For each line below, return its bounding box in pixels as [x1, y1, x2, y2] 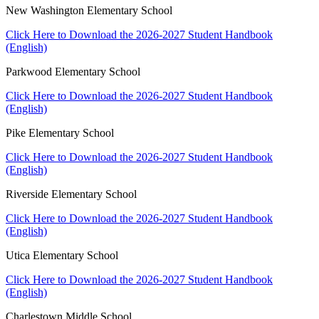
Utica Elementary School [6, 249, 118, 261]
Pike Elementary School [6, 126, 114, 139]
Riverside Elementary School [6, 187, 137, 200]
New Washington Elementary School [6, 4, 172, 16]
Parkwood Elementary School [6, 65, 140, 78]
